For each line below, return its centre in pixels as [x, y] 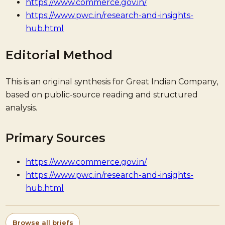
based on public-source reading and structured [102, 94]
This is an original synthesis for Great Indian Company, [112, 81]
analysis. [22, 107]
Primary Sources [56, 138]
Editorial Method [59, 55]
